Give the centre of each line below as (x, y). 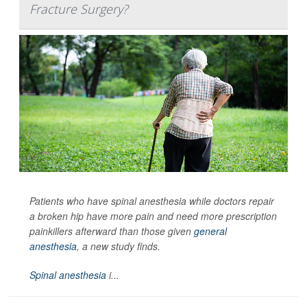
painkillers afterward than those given (112, 231)
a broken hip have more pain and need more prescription (153, 216)
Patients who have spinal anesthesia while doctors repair (152, 201)
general (210, 231)
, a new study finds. (119, 246)
